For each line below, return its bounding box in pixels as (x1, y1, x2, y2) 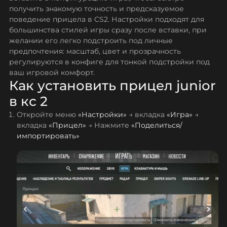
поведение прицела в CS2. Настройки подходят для (9, 15, 204, 24)
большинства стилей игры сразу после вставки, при (9, 25, 207, 35)
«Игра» (166, 110, 193, 120)
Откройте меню (16, 110, 78, 120)
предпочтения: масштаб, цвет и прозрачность (9, 47, 181, 56)
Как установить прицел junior (9, 78, 216, 94)
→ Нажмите (86, 121, 131, 130)
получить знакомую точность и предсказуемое (9, 4, 184, 14)
